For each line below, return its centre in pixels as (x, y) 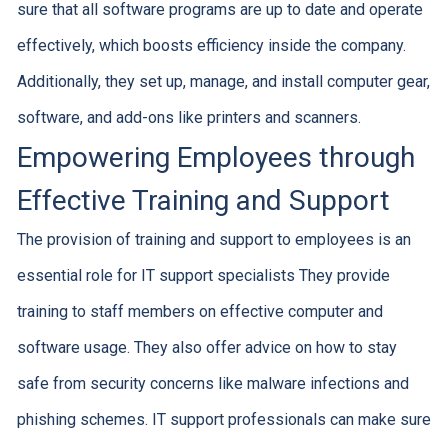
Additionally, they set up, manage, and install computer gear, (223, 81)
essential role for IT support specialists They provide (203, 275)
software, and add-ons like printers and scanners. (188, 117)
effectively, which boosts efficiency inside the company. (211, 45)
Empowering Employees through (215, 157)
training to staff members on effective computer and (199, 311)
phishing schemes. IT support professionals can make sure (223, 419)
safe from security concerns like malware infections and (212, 383)
